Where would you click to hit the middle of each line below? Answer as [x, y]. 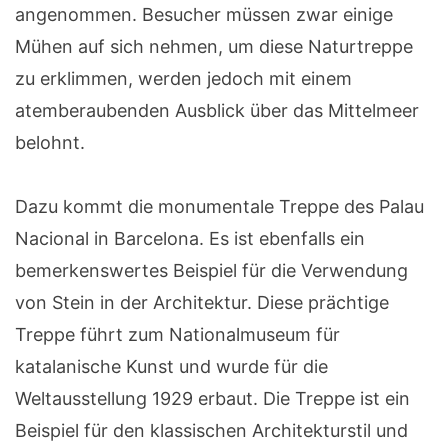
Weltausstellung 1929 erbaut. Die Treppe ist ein [212, 399]
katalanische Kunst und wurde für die [171, 367]
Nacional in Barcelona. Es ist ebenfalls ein [190, 239]
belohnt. [50, 143]
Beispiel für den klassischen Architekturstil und [211, 431]
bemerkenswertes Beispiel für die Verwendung [211, 271]
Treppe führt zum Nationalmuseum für [177, 335]
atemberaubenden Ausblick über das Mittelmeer [217, 111]
